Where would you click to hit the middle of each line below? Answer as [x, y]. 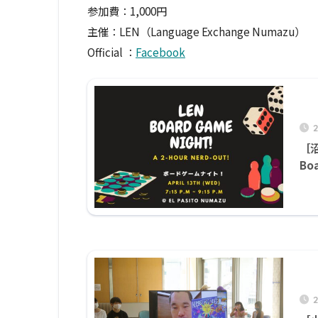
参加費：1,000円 [127, 11]
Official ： [111, 52]
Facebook [160, 52]
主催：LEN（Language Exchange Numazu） [196, 32]
